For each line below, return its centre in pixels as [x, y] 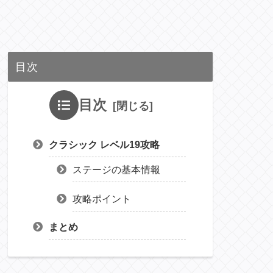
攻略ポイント [101, 198]
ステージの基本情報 [116, 169]
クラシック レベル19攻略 [104, 144]
